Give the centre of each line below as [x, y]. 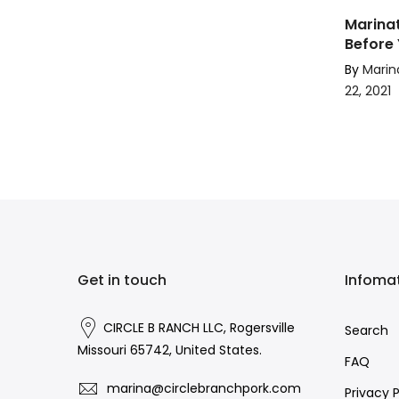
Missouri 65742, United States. [170, 350]
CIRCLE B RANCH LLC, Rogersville [199, 328]
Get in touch [122, 281]
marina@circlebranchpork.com [204, 388]
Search [366, 331]
